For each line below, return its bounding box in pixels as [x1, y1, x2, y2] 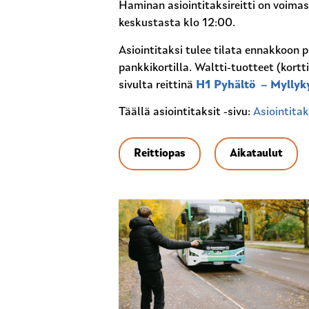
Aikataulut [230, 148, 283, 160]
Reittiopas [134, 148, 186, 160]
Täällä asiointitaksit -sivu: [119, 106, 253, 118]
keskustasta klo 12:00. [119, 17, 235, 30]
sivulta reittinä [119, 79, 196, 91]
